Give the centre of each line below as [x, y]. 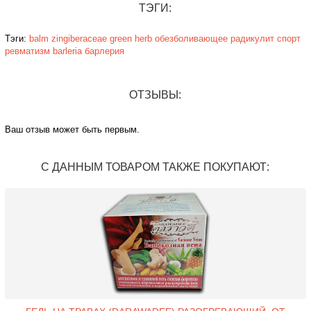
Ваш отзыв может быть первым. [72, 129]
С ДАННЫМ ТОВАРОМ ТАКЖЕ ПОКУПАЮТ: [155, 167]
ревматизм [27, 51]
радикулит [252, 38]
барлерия [104, 51]
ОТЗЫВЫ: [155, 94]
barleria [67, 51]
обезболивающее [191, 38]
